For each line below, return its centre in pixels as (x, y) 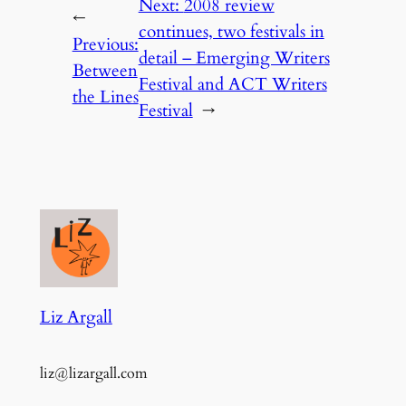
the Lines (105, 97)
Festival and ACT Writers (232, 84)
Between (105, 71)
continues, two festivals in (231, 31)
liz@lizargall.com (93, 374)
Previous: (105, 45)
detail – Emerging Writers (234, 58)
